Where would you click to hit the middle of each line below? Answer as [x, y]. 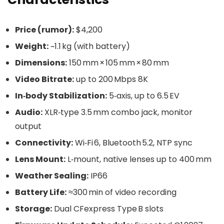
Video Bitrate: [44, 79]
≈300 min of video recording [121, 192]
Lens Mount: [40, 159]
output [28, 126]
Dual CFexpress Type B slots [108, 209]
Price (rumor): [44, 30]
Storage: [33, 209]
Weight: [32, 46]
